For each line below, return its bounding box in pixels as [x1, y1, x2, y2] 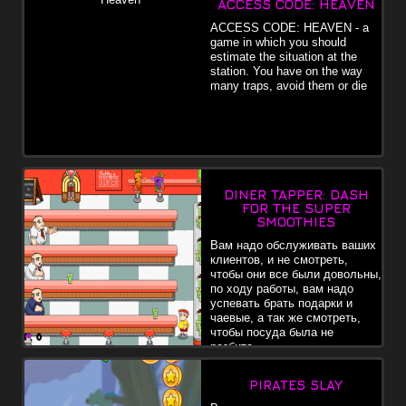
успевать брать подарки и [210, 295, 353, 310]
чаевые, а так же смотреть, [210, 310, 361, 324]
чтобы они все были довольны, [210, 266, 382, 281]
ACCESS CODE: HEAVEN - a [210, 20, 369, 34]
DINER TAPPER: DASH [223, 186, 369, 202]
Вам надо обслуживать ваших [210, 237, 376, 252]
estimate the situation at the [210, 49, 357, 63]
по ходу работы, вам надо [210, 281, 353, 295]
